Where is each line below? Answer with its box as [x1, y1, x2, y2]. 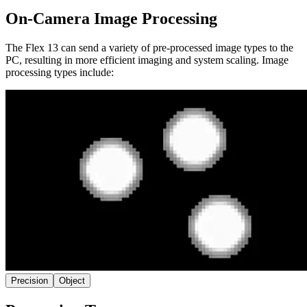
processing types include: [5, 66, 114, 79]
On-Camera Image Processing [5, 10, 217, 28]
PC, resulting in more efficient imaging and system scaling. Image [5, 54, 288, 66]
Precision [11, 275, 48, 286]
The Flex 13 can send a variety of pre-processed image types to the [5, 42, 293, 54]
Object [59, 275, 85, 286]
